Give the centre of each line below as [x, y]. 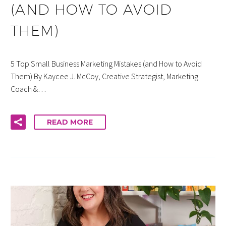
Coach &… [28, 89]
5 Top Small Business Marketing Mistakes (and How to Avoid [106, 63]
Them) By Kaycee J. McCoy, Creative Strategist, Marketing [104, 76]
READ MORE [70, 122]
